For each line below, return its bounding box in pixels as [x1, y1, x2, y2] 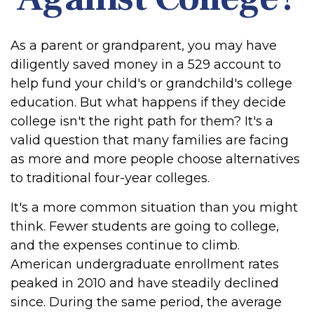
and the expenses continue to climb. [11, 238, 240, 253]
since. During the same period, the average [11, 294, 282, 310]
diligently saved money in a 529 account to [11, 57, 281, 72]
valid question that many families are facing [11, 132, 289, 148]
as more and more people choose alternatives [11, 151, 300, 167]
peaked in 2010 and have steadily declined [11, 275, 279, 291]
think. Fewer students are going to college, [11, 219, 279, 234]
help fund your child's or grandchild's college [11, 76, 292, 91]
